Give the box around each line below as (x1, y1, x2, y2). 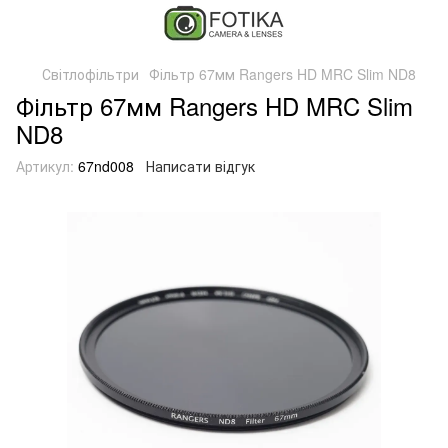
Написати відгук (146, 156, 255, 176)
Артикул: (16, 156, 74, 176)
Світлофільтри (42, 64, 139, 84)
